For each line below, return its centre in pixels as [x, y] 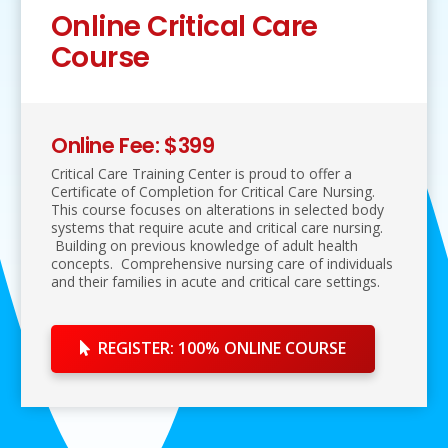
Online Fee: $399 [133, 145]
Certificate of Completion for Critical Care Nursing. [213, 191]
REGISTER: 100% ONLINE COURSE [221, 348]
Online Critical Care [184, 26]
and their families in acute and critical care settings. [215, 281]
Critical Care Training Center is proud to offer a [201, 173]
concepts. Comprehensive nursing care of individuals [222, 263]
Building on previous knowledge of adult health [204, 245]
